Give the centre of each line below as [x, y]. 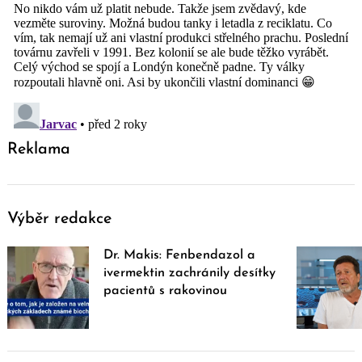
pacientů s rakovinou [166, 291]
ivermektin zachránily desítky [190, 274]
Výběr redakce [59, 219]
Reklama [39, 150]
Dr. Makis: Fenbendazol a [180, 256]
